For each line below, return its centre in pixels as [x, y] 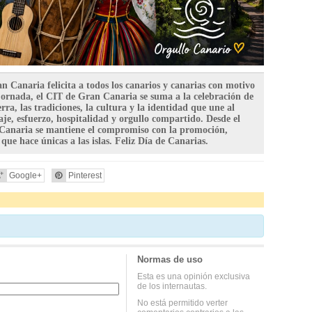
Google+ [25, 176]
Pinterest [85, 176]
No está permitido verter [182, 303]
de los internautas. [172, 287]
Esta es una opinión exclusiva [193, 277]
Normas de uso [170, 260]
